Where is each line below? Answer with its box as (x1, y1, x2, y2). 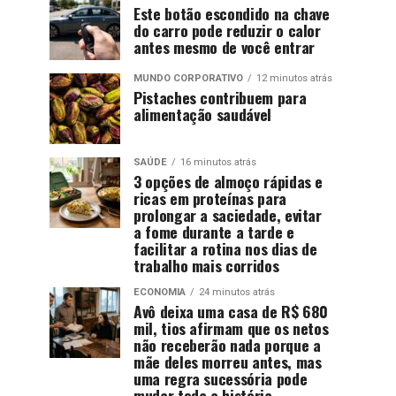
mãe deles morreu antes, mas (133, 349, 322, 373)
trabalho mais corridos (133, 253, 279, 277)
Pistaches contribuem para (133, 85, 307, 109)
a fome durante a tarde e (133, 219, 294, 243)
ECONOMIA (133, 286, 186, 298)
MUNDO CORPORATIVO (133, 72, 243, 84)
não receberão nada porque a (133, 332, 321, 356)
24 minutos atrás (199, 286, 275, 298)
